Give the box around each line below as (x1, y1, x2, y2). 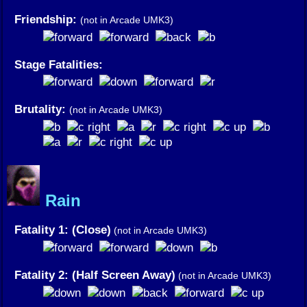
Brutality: (14, 101, 69, 116)
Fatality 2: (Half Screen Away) (14, 267, 175, 282)
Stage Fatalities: (14, 57, 103, 71)
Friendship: (14, 12, 80, 26)
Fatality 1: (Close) (14, 222, 111, 236)
